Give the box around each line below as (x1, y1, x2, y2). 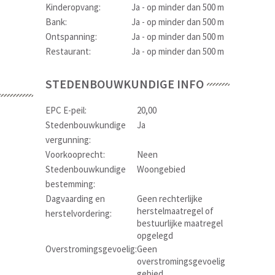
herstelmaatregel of (137, 205, 214, 217)
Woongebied (137, 163, 185, 175)
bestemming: (45, 178, 95, 190)
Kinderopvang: (45, 1, 101, 13)
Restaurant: (45, 45, 91, 57)
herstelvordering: (45, 207, 112, 219)
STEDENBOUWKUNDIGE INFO (45, 76, 204, 91)
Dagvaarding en (45, 193, 105, 204)
